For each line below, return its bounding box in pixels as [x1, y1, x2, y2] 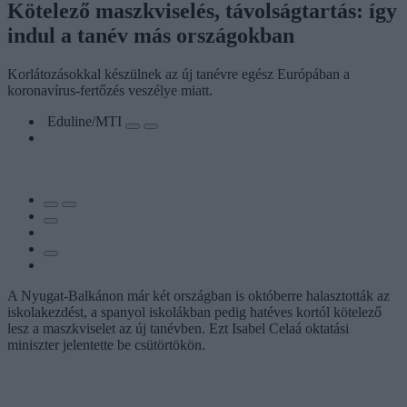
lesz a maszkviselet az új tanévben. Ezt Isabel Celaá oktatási [7, 320, 349, 336]
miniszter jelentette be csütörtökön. [7, 336, 205, 352]
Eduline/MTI [47, 113, 125, 129]
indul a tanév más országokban [7, 23, 294, 47]
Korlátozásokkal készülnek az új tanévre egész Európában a [7, 65, 350, 82]
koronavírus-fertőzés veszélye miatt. [7, 82, 213, 98]
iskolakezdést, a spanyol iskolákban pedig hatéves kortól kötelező [7, 303, 382, 320]
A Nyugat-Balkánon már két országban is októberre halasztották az [7, 287, 390, 303]
